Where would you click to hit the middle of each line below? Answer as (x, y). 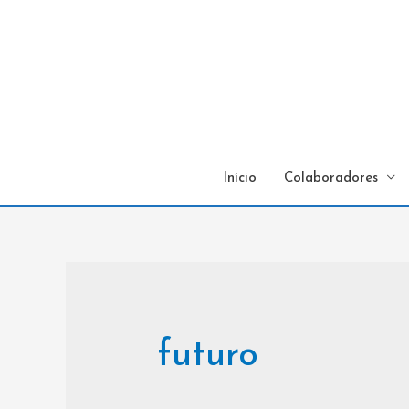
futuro (208, 352)
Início (240, 177)
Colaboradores (331, 177)
